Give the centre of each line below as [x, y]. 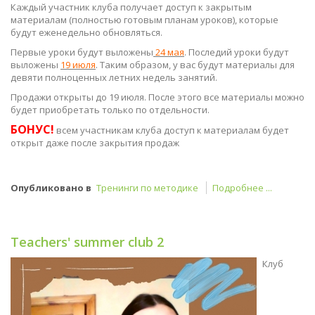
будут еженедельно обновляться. [88, 32]
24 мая [169, 52]
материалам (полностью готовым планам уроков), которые [144, 20]
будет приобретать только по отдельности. [111, 110]
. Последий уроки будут [237, 52]
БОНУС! [32, 129]
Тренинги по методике [147, 188]
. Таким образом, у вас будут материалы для [195, 65]
